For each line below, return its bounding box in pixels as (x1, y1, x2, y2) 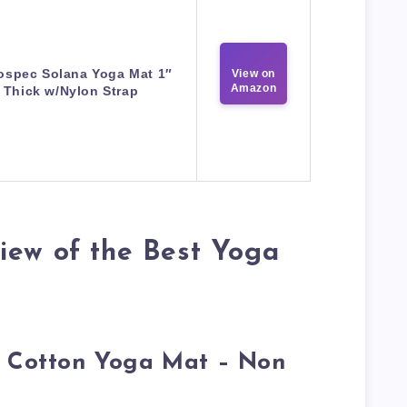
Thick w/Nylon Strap (3, 83, 139, 98)
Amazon (230, 81, 277, 94)
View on (231, 66, 276, 80)
